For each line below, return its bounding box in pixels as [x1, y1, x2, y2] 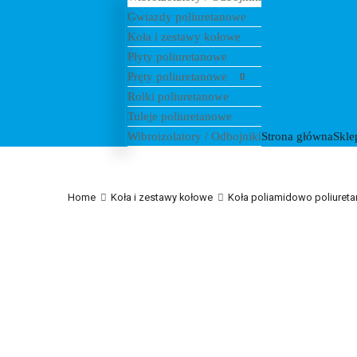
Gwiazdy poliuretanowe [127, 10, 246, 24]
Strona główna [261, 130, 333, 143]
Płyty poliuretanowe [127, 50, 227, 64]
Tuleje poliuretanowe [127, 110, 232, 124]
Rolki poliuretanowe [127, 90, 229, 104]
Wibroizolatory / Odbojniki [127, 130, 261, 143]
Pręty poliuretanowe [127, 70, 227, 84]
